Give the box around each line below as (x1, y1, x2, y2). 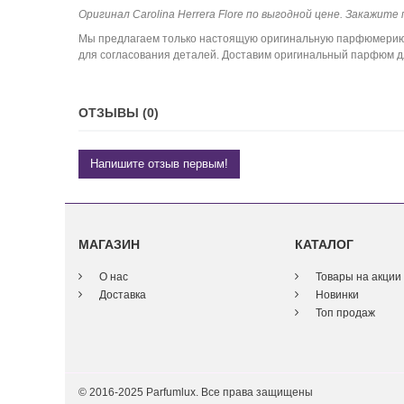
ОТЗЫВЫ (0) (78, 105, 159, 120)
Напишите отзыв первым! (90, 156, 228, 170)
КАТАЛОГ (295, 236, 353, 252)
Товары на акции (313, 270, 401, 283)
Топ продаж (313, 306, 375, 319)
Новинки (313, 288, 359, 301)
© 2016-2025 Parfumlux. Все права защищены (78, 385, 313, 399)
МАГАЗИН (78, 236, 140, 252)
